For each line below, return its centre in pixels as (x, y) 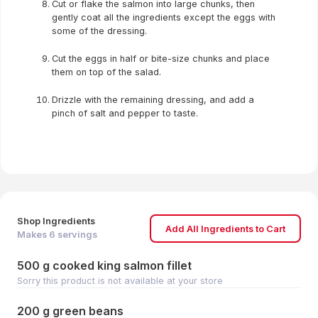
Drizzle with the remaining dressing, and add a (153, 100)
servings (76, 235)
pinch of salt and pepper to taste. (125, 113)
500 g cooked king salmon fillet (104, 265)
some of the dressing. (99, 31)
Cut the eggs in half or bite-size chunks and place (161, 59)
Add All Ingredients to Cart (225, 229)
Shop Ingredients (56, 221)
